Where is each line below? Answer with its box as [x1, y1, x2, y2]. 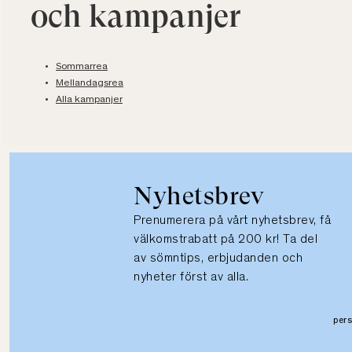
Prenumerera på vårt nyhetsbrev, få [134, 214, 332, 228]
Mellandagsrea [56, 79, 123, 90]
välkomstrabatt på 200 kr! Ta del [134, 233, 318, 247]
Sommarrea [56, 62, 108, 73]
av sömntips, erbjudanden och [134, 252, 303, 266]
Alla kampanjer [56, 95, 123, 106]
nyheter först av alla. [134, 271, 249, 284]
